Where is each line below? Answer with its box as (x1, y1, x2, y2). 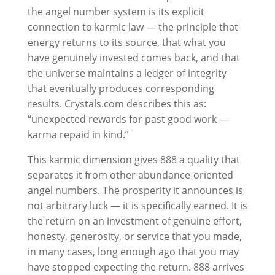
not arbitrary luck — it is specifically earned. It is (27, 199, 247, 212)
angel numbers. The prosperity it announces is (27, 184, 243, 197)
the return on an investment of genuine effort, (27, 214, 242, 228)
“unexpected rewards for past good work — (27, 112, 229, 126)
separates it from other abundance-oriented (27, 168, 233, 182)
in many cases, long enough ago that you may (27, 245, 239, 258)
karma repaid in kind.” (27, 128, 129, 141)
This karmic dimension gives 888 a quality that (27, 153, 240, 166)
